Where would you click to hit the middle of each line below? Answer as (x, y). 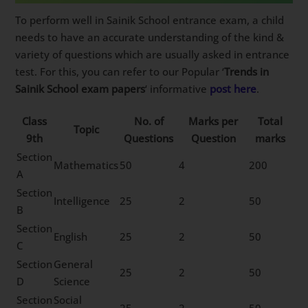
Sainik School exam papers (80, 89)
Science (72, 281)
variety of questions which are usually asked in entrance (153, 55)
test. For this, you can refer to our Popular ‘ (120, 72)
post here (233, 89)
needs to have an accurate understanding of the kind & (150, 37)
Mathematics (86, 165)
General (74, 264)
